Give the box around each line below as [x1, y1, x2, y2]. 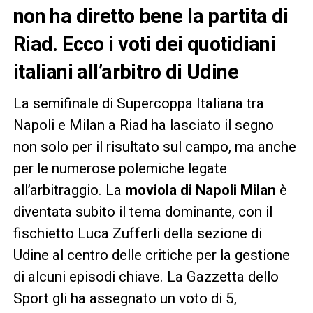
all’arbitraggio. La [13, 181, 125, 198]
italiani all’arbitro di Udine [13, 59, 238, 84]
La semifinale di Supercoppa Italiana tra [13, 94, 264, 112]
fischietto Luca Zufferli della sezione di [13, 224, 262, 242]
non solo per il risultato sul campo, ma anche [13, 138, 296, 155]
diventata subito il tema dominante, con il [13, 203, 272, 220]
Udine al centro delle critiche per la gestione [13, 246, 290, 263]
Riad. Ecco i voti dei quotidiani [13, 31, 276, 56]
